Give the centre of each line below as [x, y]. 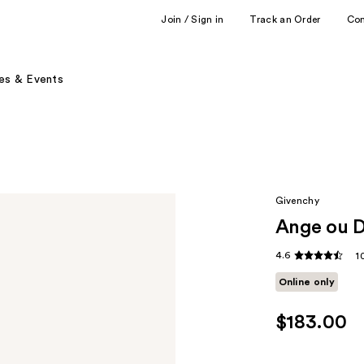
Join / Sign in [193, 19]
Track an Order [285, 19]
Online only [306, 282]
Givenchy [297, 201]
